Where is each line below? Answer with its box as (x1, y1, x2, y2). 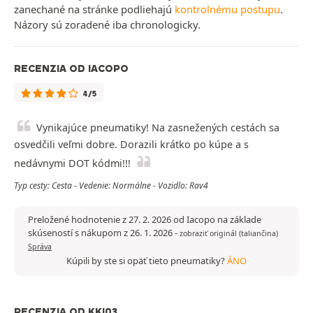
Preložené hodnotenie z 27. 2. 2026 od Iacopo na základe (28, 213, 261, 226)
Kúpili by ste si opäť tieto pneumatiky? (66, 254, 227, 268)
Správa (28, 242, 52, 252)
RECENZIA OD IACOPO (14, 62, 129, 75)
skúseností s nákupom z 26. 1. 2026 (28, 226, 175, 240)
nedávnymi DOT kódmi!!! (14, 156, 131, 170)
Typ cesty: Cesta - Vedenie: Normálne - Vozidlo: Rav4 (14, 180, 208, 192)
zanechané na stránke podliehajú (14, 2, 175, 17)
